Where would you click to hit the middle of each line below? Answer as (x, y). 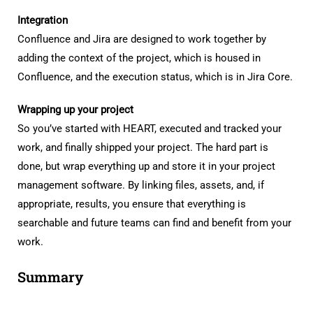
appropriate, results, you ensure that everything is (132, 204)
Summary (50, 277)
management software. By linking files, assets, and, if (141, 185)
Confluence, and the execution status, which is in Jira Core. (155, 77)
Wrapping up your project (75, 110)
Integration (43, 20)
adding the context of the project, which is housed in (139, 58)
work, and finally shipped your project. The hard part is (143, 147)
